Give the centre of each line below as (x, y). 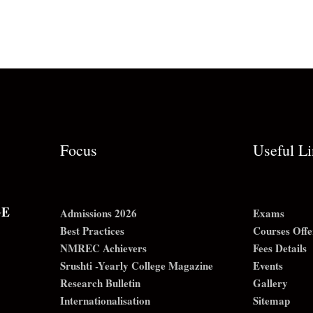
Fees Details (280, 248)
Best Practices (92, 231)
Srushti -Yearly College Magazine (136, 265)
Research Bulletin (100, 283)
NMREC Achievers (103, 248)
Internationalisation (105, 300)
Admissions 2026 (98, 213)
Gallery (271, 283)
